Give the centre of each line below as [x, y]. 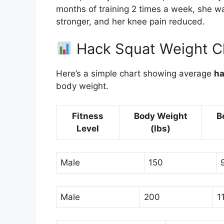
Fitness [88, 116]
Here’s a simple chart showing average [135, 74]
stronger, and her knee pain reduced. [130, 21]
